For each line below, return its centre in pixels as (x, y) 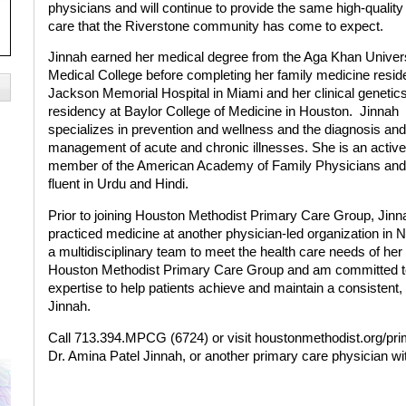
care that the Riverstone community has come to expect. (215, 26)
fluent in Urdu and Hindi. (118, 184)
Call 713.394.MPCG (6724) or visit (151, 338)
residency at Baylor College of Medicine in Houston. (200, 112)
